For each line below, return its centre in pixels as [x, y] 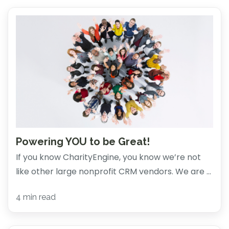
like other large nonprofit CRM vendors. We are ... [113, 171]
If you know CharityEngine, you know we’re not [108, 157]
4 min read [36, 197]
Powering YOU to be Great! [83, 141]
